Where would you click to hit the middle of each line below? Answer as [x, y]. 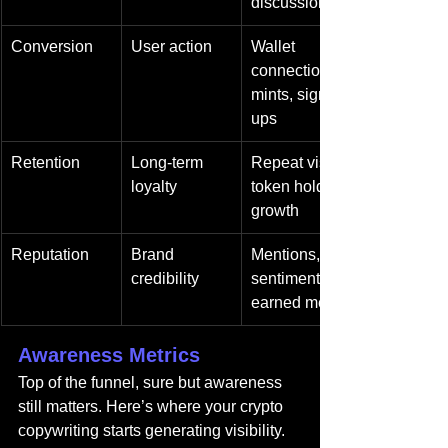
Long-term [169, 162]
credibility [165, 278]
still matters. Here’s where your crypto [152, 406]
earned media [300, 302]
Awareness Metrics [109, 355]
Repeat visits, [301, 162]
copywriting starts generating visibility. [151, 430]
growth [275, 210]
